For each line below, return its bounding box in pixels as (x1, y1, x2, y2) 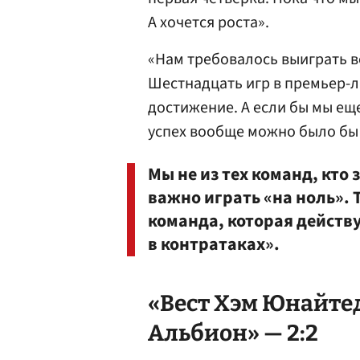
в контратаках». (148, 231, 280, 257)
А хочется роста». (148, 11, 269, 34)
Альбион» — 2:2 (148, 320, 318, 346)
